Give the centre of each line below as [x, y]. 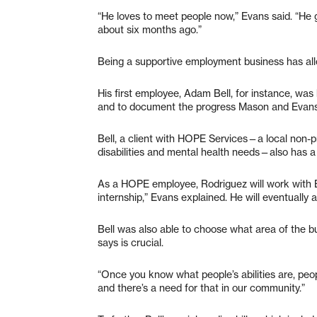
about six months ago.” [150, 29]
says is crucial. [131, 242]
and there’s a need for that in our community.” [201, 288]
